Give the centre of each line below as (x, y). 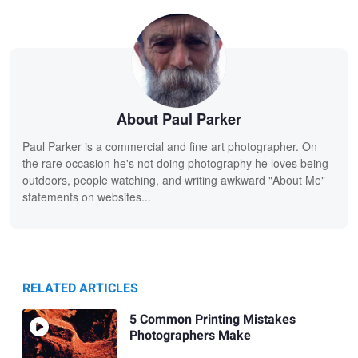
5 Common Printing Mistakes (212, 319)
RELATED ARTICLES (80, 288)
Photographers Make (190, 335)
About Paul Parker (179, 119)
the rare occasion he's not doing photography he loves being (175, 163)
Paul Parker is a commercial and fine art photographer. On (170, 146)
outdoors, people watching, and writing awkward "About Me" (174, 179)
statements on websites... (87, 196)
